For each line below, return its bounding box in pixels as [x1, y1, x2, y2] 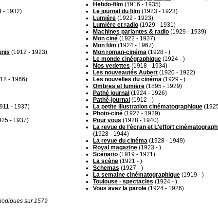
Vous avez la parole [93, 185, 146, 192]
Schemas [93, 164, 119, 171]
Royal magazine [93, 144, 137, 151]
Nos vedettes [93, 62, 130, 69]
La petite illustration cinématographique [93, 103, 202, 110]
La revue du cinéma [93, 137, 147, 144]
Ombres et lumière [93, 83, 145, 90]
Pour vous [93, 117, 121, 124]
